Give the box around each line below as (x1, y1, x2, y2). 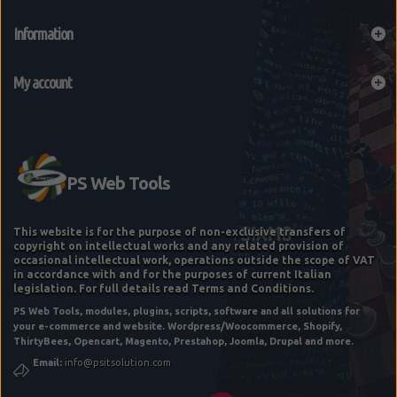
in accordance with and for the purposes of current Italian (13, 269, 331, 281)
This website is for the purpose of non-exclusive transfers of (13, 226, 346, 238)
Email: (33, 357, 65, 369)
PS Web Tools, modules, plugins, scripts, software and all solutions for (13, 306, 360, 317)
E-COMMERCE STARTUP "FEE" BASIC (77, 308, 320, 325)
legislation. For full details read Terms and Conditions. (13, 283, 314, 295)
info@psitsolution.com (65, 357, 171, 369)
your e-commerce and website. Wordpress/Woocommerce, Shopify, (13, 321, 342, 332)
